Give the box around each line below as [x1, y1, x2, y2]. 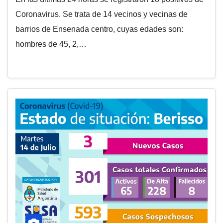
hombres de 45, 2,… [15, 40, 87, 48]
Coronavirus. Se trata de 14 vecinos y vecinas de [15, 10, 188, 18]
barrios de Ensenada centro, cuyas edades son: [15, 25, 183, 33]
